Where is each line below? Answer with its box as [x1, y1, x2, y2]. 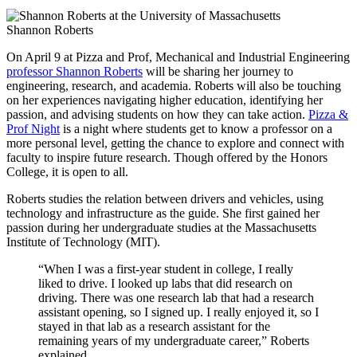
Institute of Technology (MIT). [6, 234, 163, 249]
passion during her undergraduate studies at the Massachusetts [6, 220, 316, 234]
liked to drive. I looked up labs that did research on [38, 276, 292, 290]
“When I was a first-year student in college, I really [38, 261, 293, 276]
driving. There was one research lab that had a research [38, 290, 314, 304]
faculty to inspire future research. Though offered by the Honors [6, 150, 328, 164]
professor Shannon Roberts [6, 64, 143, 78]
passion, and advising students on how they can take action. [6, 107, 308, 121]
